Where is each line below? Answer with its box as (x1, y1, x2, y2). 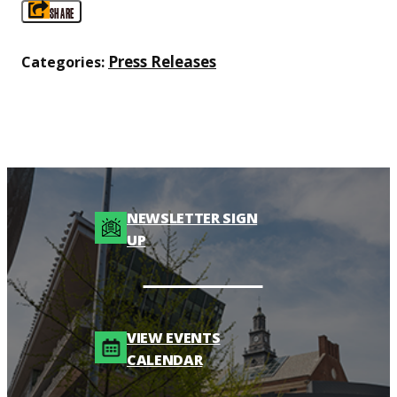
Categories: (21, 51, 105, 72)
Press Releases (108, 51, 216, 72)
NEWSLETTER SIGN (127, 207, 258, 228)
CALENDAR (127, 350, 203, 370)
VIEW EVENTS (127, 328, 221, 348)
